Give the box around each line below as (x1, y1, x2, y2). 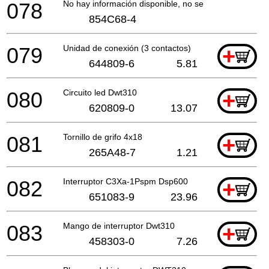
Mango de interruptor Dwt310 (63, 220, 175, 231)
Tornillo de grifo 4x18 (63, 131, 142, 142)
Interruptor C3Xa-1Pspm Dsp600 (63, 176, 188, 186)
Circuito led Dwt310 (63, 87, 137, 97)
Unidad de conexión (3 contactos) (63, 43, 191, 53)
